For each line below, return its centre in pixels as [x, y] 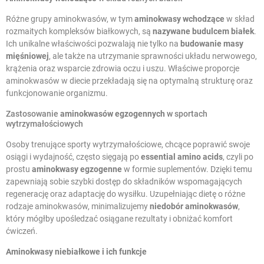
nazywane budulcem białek [203, 32]
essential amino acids [182, 157]
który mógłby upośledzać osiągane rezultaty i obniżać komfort [119, 219]
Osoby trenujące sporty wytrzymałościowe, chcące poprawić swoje [128, 145]
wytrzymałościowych [44, 124]
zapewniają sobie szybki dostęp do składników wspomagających [124, 182]
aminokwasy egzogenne [77, 169]
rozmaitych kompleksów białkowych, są [79, 32]
